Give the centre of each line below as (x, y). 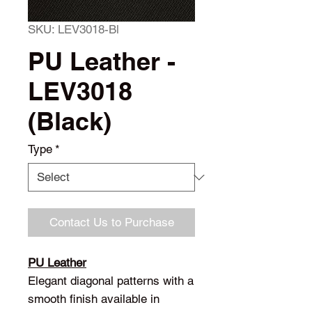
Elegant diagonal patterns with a (111, 281)
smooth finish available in (94, 299)
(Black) (70, 121)
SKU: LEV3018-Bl (73, 29)
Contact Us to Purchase (111, 222)
